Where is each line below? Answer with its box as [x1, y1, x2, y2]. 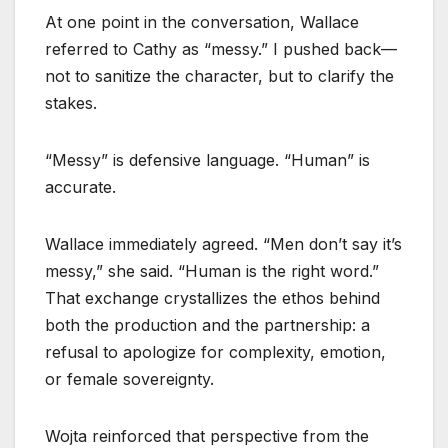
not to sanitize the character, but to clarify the [45, 65, 394, 86]
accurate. [45, 176, 116, 197]
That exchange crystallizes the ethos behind [45, 287, 380, 308]
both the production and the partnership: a [45, 314, 370, 335]
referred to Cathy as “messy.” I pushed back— [45, 38, 397, 59]
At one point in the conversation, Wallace [45, 11, 359, 32]
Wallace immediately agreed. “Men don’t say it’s [45, 233, 402, 254]
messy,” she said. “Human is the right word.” [45, 260, 379, 281]
